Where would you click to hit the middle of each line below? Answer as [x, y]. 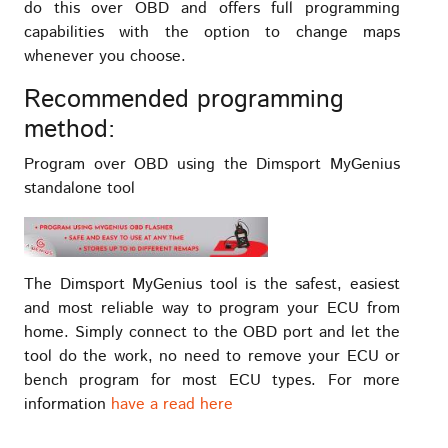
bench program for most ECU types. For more [212, 381]
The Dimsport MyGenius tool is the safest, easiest [212, 285]
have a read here [172, 405]
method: [69, 129]
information [67, 405]
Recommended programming [184, 99]
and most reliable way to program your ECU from [212, 309]
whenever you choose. [105, 56]
